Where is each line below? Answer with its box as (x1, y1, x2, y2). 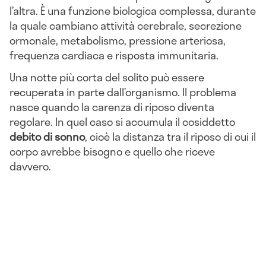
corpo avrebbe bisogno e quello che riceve (9, 143, 215, 160)
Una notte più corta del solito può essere (9, 69, 204, 86)
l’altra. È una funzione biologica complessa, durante (9, 2, 256, 19)
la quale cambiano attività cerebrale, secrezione (9, 17, 242, 34)
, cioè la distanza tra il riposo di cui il (85, 128, 256, 145)
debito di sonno (9, 128, 85, 145)
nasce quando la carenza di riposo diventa (9, 99, 214, 116)
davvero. (9, 158, 51, 175)
